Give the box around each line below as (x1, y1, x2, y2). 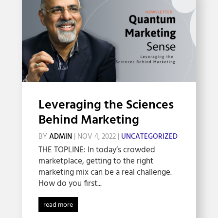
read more (43, 200, 73, 211)
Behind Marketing (38, 110, 139, 131)
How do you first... (38, 177, 102, 191)
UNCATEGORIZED (121, 131, 178, 143)
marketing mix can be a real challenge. (38, 166, 172, 180)
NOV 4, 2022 (77, 131, 116, 143)
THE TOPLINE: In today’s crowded (38, 144, 155, 157)
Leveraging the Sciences (38, 95, 174, 116)
